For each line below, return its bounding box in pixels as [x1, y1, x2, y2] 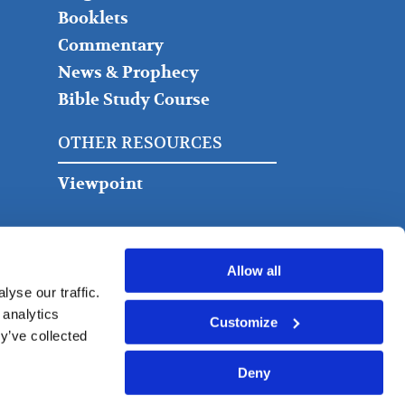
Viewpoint [57, 173, 143, 194]
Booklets [57, 7, 128, 29]
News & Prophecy [57, 61, 199, 83]
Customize [210, 314, 278, 330]
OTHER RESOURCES [57, 132, 222, 154]
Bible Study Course [57, 89, 210, 110]
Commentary [57, 34, 164, 56]
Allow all [227, 262, 281, 278]
